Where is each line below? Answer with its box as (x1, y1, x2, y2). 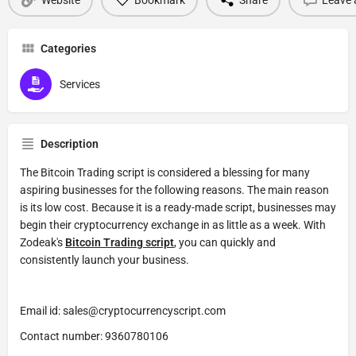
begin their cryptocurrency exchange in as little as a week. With (20, 219, 326, 232)
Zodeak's (20, 236, 65, 250)
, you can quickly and (174, 236, 276, 250)
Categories (41, 42, 96, 56)
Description (41, 137, 99, 151)
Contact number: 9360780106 (20, 330, 168, 343)
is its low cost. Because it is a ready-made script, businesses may (20, 201, 336, 215)
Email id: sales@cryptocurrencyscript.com (20, 304, 226, 318)
